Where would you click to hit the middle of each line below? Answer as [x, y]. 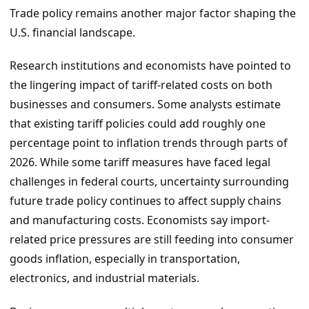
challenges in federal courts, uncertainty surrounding [149, 182]
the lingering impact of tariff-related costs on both [141, 85]
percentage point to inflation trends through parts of [149, 143]
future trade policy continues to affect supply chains [146, 201]
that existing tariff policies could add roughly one [138, 124]
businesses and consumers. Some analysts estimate [145, 104]
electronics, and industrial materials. [104, 278]
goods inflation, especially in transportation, [125, 259]
